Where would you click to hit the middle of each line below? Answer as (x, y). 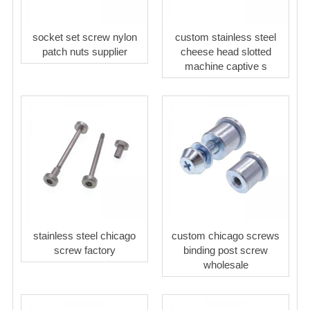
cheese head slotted (226, 51)
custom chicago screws (226, 235)
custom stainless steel (226, 37)
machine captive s (226, 66)
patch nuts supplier (84, 51)
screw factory (84, 250)
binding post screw (226, 250)
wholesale (226, 264)
